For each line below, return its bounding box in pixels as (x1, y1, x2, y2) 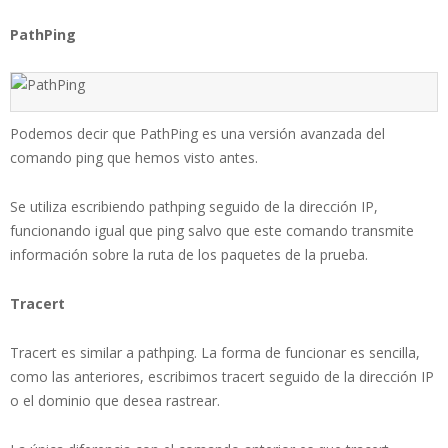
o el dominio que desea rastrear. (10, 390, 220, 410)
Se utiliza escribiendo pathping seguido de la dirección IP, (10, 196, 378, 216)
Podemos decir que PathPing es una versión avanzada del (10, 123, 385, 143)
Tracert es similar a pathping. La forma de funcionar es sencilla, (10, 342, 420, 362)
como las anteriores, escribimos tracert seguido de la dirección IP (10, 366, 434, 386)
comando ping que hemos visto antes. (10, 147, 258, 167)
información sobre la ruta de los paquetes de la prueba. (10, 244, 368, 264)
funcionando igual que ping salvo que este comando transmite (10, 220, 414, 240)
